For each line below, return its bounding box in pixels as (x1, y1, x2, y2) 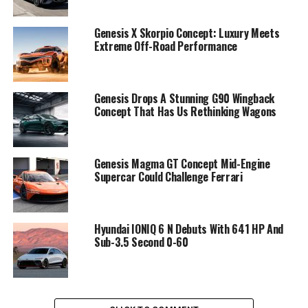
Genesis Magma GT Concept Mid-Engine (93, 155, 270, 172)
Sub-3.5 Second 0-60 (93, 233, 188, 250)
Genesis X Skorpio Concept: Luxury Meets (93, 24, 280, 41)
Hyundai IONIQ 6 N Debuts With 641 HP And (93, 220, 284, 237)
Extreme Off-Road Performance (93, 37, 237, 54)
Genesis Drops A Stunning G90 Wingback (93, 89, 275, 107)
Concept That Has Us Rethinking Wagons (93, 102, 277, 120)
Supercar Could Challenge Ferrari (93, 168, 243, 185)
